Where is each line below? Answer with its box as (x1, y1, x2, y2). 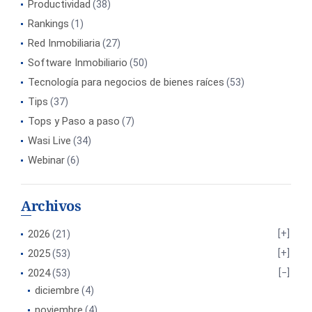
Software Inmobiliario (28, 56, 127, 69)
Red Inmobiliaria (28, 37, 100, 49)
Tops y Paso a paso (28, 115, 120, 127)
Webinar (28, 154, 65, 166)
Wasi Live (28, 134, 71, 147)
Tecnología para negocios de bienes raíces (28, 76, 224, 88)
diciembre (35, 284, 79, 297)
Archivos (21, 196, 81, 215)
